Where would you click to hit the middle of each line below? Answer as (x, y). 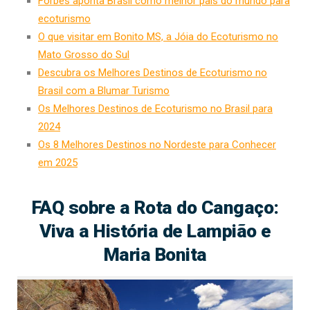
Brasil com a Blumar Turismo (104, 90)
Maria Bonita (155, 254)
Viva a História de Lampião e (155, 230)
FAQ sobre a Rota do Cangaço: (155, 207)
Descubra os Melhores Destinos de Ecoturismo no (153, 72)
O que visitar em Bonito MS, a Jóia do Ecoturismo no (158, 36)
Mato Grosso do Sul (84, 54)
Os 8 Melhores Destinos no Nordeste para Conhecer (157, 144)
